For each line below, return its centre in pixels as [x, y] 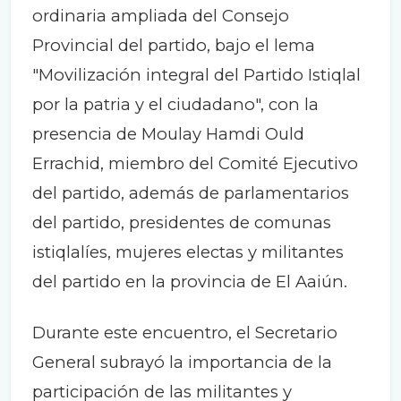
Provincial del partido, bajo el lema [174, 46]
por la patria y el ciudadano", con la [175, 105]
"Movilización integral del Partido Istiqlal [196, 75]
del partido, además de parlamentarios [191, 193]
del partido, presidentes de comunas [182, 223]
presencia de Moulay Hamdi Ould [168, 134]
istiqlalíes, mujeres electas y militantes [188, 252]
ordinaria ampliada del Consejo [161, 16]
